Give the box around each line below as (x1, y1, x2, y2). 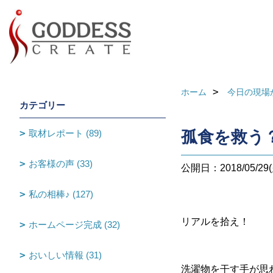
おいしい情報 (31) (29, 250, 102, 260)
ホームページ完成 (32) (29, 219, 120, 230)
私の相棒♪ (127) (29, 189, 93, 199)
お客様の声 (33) (29, 158, 93, 169)
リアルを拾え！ (181, 216, 249, 227)
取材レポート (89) (29, 128, 102, 138)
